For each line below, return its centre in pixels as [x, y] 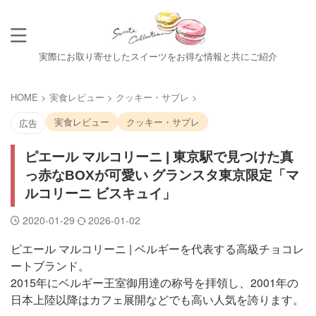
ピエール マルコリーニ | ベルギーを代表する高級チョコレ [157, 249]
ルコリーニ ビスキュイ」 [100, 194]
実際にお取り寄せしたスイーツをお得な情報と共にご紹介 [158, 56]
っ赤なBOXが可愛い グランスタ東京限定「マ [162, 175]
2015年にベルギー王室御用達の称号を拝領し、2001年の [154, 282]
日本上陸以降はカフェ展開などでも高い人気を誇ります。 [157, 299]
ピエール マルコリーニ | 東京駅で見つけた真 [159, 157]
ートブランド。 [50, 266]
